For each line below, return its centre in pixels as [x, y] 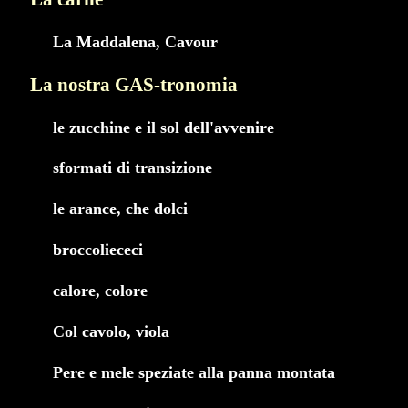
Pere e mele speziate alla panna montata [194, 373]
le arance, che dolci [120, 209]
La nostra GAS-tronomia [134, 84]
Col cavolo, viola [111, 332]
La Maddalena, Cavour [135, 41]
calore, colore [100, 291]
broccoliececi [98, 250]
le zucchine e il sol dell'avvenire [163, 127]
